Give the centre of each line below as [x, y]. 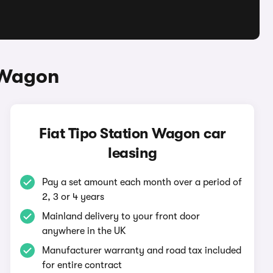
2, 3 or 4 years [73, 197]
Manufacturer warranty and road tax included [142, 250]
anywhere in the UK [84, 231]
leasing [133, 153]
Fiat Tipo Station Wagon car [133, 133]
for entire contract [82, 265]
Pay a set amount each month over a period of [142, 182]
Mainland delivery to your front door [121, 216]
